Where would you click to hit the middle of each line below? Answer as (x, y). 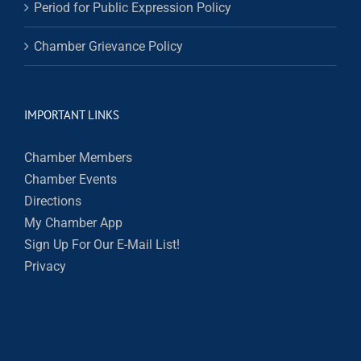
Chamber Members (78, 158)
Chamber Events (71, 180)
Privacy (45, 267)
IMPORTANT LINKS (72, 115)
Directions (53, 201)
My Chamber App (73, 223)
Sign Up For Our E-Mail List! (102, 245)
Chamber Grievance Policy (108, 47)
